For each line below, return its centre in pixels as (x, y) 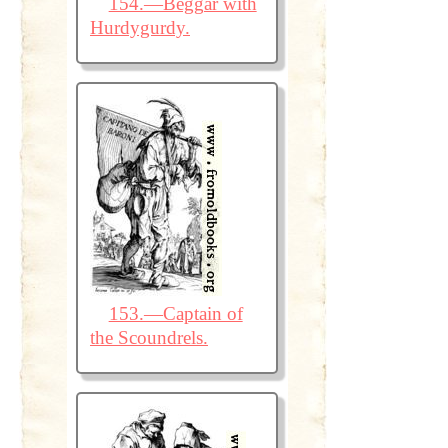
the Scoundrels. (148, 338)
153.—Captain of (175, 314)
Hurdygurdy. (139, 28)
